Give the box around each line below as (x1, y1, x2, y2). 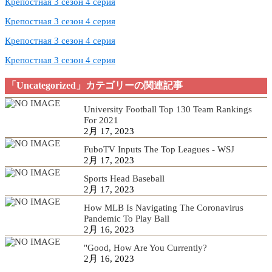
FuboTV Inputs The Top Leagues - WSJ (84, 144, 234, 155)
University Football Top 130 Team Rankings (84, 104, 252, 115)
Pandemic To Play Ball (84, 214, 169, 224)
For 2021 (84, 115, 118, 126)
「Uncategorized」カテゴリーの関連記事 (7, 80, 183, 91)
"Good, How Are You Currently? (84, 243, 207, 253)
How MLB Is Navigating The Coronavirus (84, 203, 243, 213)
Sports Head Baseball (84, 174, 165, 184)
